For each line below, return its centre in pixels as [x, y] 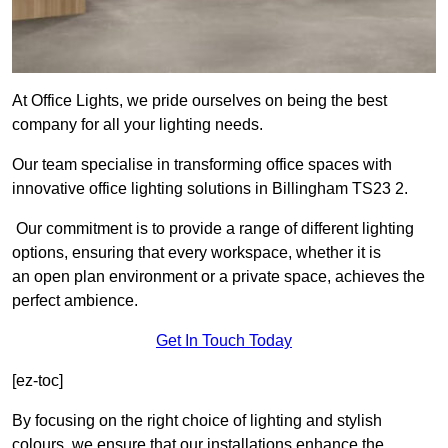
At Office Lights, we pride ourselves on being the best [199, 101]
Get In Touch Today [224, 341]
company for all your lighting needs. [137, 125]
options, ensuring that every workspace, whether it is [196, 253]
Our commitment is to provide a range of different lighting [213, 229]
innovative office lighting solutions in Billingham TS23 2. [210, 189]
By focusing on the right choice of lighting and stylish [197, 421]
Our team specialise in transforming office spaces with [202, 165]
